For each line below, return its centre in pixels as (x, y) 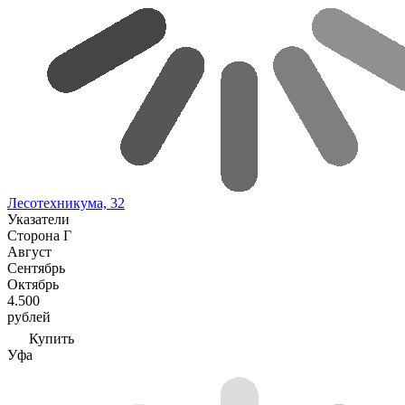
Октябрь (33, 284)
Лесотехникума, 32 (66, 203)
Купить (52, 339)
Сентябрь (36, 268)
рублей (29, 317)
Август (29, 252)
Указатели (38, 219)
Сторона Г (39, 235)
